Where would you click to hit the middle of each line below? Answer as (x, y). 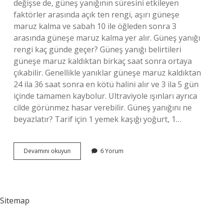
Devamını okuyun (47, 151)
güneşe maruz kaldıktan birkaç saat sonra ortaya (103, 61)
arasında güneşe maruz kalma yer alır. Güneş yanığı (107, 38)
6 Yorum (112, 151)
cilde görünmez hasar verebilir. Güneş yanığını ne (103, 108)
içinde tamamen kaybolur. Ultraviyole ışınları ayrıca (105, 96)
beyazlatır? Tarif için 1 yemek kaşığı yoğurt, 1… (97, 119)
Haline (79, 194)
